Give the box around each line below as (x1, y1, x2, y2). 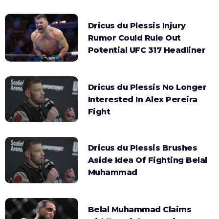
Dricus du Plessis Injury (88, 21, 186, 30)
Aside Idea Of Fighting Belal (88, 155, 207, 165)
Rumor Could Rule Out (88, 33, 181, 43)
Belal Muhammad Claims (88, 205, 192, 215)
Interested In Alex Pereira (88, 94, 197, 104)
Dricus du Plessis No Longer (88, 82, 207, 92)
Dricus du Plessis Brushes (88, 143, 197, 153)
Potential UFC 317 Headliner (88, 45, 206, 55)
